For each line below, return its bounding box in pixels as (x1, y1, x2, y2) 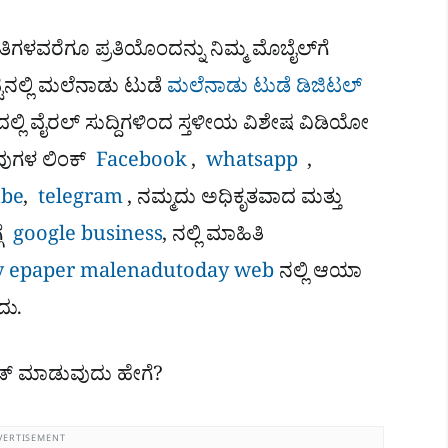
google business (8, 222, 163, 254)
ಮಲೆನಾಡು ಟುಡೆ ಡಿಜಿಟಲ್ (167, 74, 362, 106)
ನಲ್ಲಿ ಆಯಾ (274, 259, 362, 291)
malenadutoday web (75, 259, 274, 291)
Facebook (96, 148, 187, 180)
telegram (33, 185, 123, 217)
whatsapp (206, 148, 298, 180)
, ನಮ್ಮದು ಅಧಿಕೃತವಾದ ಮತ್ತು (123, 185, 342, 217)
